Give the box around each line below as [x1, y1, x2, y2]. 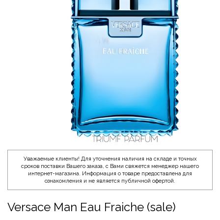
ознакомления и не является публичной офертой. [45, 177, 175, 184]
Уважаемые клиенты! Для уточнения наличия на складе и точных [23, 155, 197, 162]
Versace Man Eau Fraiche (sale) [7, 199, 176, 214]
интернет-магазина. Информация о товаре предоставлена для [28, 170, 192, 177]
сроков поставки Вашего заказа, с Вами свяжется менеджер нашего [21, 163, 199, 169]
